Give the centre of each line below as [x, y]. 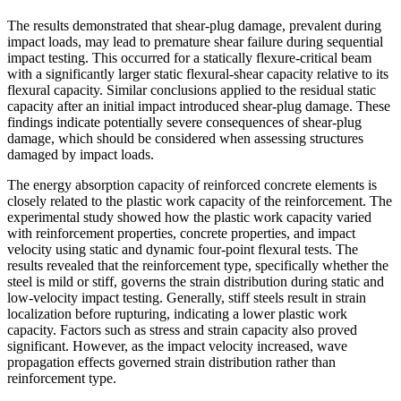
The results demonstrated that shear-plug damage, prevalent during [194, 25]
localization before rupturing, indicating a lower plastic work [177, 313]
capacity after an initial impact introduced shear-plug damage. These [199, 106]
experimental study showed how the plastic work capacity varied [189, 217]
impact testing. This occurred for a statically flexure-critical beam [189, 57]
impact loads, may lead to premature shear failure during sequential [195, 41]
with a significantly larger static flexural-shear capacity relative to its [198, 73]
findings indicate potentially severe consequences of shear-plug [184, 122]
